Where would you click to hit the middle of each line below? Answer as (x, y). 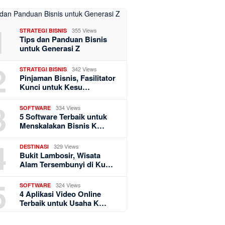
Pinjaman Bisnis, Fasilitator (68, 78)
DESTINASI (34, 147)
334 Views (69, 108)
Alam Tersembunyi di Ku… (67, 164)
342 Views (85, 69)
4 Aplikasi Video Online (61, 194)
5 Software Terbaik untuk (64, 117)
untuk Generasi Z (50, 48)
